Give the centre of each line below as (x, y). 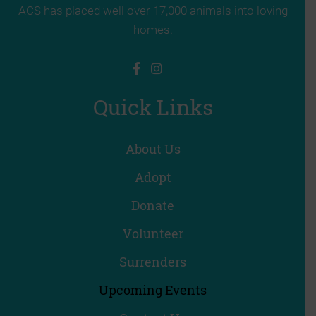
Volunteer (153, 233)
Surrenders (153, 261)
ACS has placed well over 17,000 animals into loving (153, 10)
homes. (153, 29)
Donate (153, 205)
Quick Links (153, 107)
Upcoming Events (153, 290)
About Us (153, 148)
